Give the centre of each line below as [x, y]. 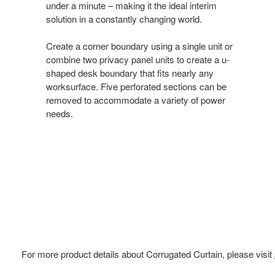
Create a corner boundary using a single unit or [139, 45]
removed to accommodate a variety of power [136, 99]
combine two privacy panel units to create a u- [138, 59]
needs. [60, 113]
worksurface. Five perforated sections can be [136, 86]
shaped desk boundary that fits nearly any [130, 72]
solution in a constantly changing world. [124, 18]
